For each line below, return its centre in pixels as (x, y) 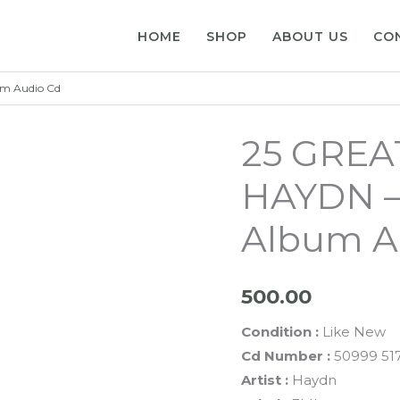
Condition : (279, 331)
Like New (352, 331)
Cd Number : (285, 355)
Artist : (266, 379)
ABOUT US (311, 36)
